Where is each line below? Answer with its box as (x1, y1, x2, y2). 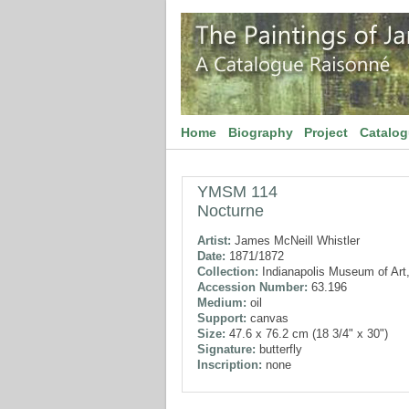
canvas (246, 311, 288, 325)
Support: (197, 311, 246, 325)
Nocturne (197, 202, 264, 220)
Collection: (197, 265, 258, 278)
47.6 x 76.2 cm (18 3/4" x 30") (225, 327, 388, 341)
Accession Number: (197, 280, 308, 294)
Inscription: (197, 358, 262, 372)
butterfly (256, 342, 302, 356)
